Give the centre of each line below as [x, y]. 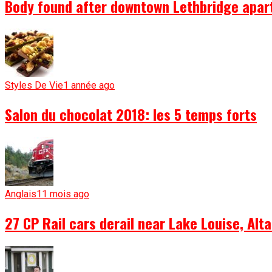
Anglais [21, 194]
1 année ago [89, 86]
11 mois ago [63, 194]
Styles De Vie [34, 86]
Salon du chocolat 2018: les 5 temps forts [131, 114]
